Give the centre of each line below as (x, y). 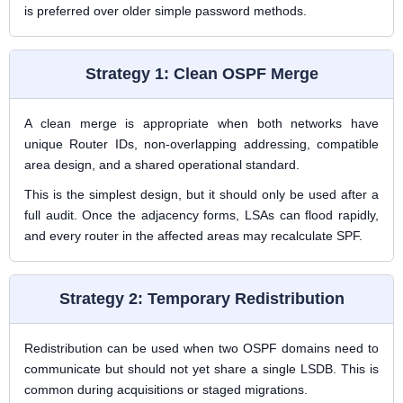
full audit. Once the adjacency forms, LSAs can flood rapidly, (201, 215)
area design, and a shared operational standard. (162, 165)
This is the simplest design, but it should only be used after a (201, 194)
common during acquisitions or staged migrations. (166, 390)
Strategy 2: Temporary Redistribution (201, 299)
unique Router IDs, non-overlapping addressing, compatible (201, 144)
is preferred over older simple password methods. (166, 11)
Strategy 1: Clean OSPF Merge (201, 74)
